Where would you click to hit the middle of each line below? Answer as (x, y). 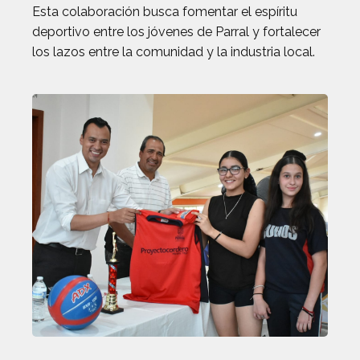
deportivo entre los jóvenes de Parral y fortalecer (176, 32)
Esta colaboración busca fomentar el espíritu (165, 12)
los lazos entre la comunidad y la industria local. (174, 52)
